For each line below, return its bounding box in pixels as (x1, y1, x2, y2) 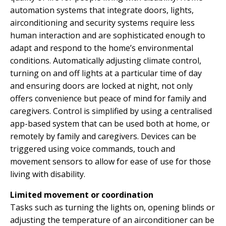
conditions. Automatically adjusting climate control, (10, 54, 201, 66)
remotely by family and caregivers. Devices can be (10, 130, 196, 142)
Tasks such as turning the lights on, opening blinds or (10, 201, 215, 213)
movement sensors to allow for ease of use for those (10, 155, 211, 167)
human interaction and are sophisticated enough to (10, 29, 205, 41)
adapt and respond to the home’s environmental (10, 42, 193, 53)
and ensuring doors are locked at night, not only (10, 80, 193, 91)
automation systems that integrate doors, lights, (10, 4, 194, 16)
